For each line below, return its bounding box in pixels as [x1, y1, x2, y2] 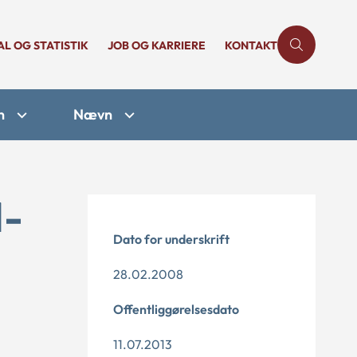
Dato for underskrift [113, 231, 229, 247]
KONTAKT [225, 38, 277, 53]
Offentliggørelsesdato [113, 301, 239, 317]
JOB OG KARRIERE [108, 38, 206, 53]
